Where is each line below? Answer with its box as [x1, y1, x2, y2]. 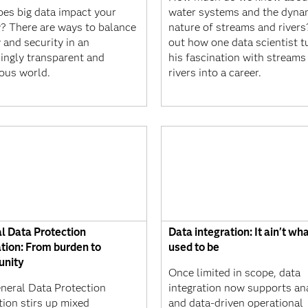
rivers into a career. [168, 66, 261, 79]
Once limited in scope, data [168, 265, 300, 279]
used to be [168, 240, 219, 254]
